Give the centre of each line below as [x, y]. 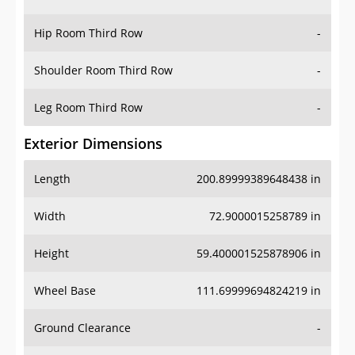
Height [52, 254]
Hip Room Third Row [88, 33]
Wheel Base [65, 291]
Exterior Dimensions [93, 144]
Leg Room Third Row [88, 108]
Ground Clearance [82, 328]
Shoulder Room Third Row [103, 71]
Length [52, 179]
